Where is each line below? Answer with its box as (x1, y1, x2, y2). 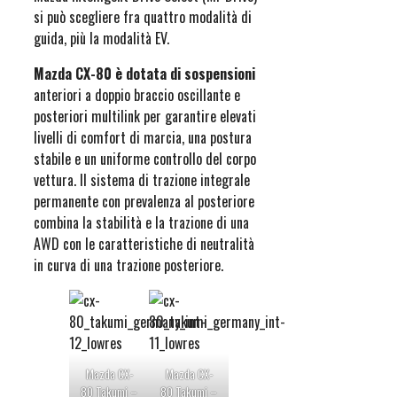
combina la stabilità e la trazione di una (34, 212, 249, 234)
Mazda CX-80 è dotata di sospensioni (34, 63, 255, 85)
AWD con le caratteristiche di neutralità (34, 233, 254, 255)
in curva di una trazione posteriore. (34, 254, 223, 276)
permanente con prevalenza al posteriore (34, 191, 254, 213)
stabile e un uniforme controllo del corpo (34, 148, 256, 170)
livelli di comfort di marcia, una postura (34, 127, 252, 149)
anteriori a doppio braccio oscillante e (34, 84, 240, 106)
